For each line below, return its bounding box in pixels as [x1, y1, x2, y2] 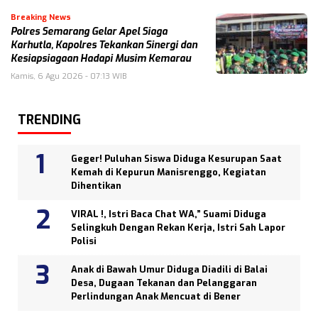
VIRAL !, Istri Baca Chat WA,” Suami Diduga [71, 208, 266, 221]
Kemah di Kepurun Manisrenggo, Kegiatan [71, 166, 266, 179]
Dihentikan [71, 180, 121, 192]
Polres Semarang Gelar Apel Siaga [11, 25, 168, 39]
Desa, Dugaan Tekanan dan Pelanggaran [71, 277, 257, 290]
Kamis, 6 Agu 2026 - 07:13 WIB [11, 71, 126, 82]
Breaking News [11, 12, 71, 23]
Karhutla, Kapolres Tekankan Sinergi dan [11, 38, 197, 53]
